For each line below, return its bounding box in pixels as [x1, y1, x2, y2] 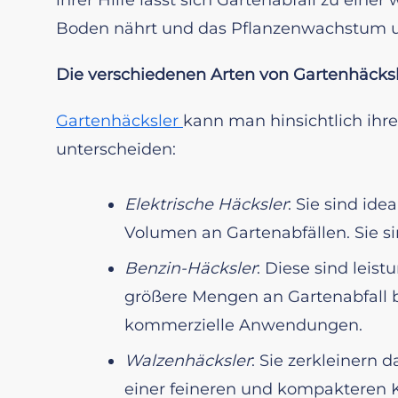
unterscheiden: [56, 139, 176, 159]
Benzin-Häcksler [124, 258, 257, 278]
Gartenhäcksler [56, 110, 183, 131]
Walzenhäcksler [124, 350, 251, 370]
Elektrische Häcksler [124, 194, 288, 214]
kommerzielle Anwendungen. [124, 314, 362, 335]
